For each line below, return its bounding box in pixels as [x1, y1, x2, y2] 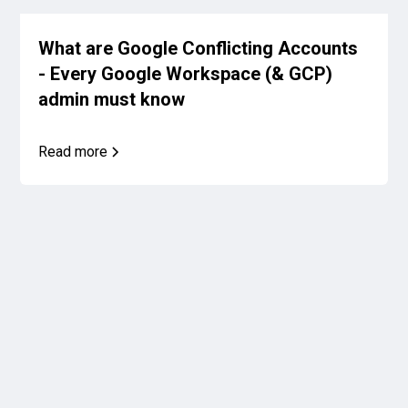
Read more [38, 142, 108, 160]
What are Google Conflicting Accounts [38, 36, 359, 59]
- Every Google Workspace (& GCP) [38, 62, 333, 85]
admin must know [38, 87, 186, 110]
